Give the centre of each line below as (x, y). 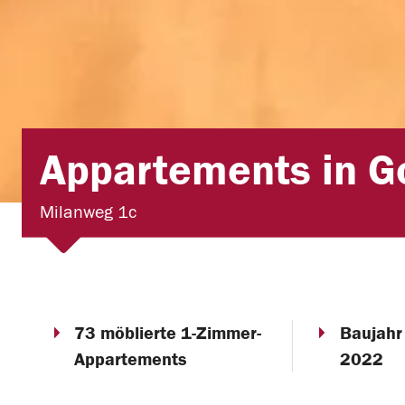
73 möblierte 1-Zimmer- (168, 333)
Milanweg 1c (88, 212)
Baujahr (372, 333)
